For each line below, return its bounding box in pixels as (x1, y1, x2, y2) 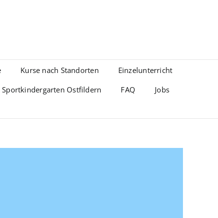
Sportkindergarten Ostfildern (2, 85, 102, 94)
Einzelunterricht (118, 65, 173, 75)
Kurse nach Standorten (20, 65, 99, 75)
